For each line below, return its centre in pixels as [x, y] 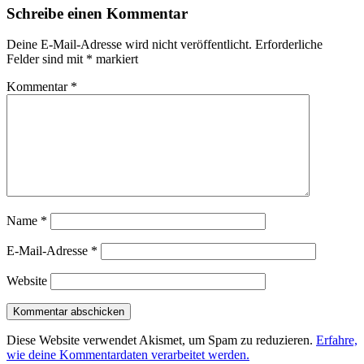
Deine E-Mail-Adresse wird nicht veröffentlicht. [129, 45]
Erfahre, [337, 340]
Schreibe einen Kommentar [97, 13]
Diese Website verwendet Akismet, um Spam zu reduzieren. [161, 340]
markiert [115, 59]
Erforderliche [289, 45]
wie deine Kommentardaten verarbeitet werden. [128, 355]
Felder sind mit [46, 59]
